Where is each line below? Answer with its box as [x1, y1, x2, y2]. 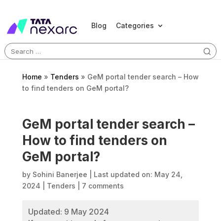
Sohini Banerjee [32, 170, 87, 179]
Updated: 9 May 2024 [28, 207, 109, 217]
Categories [115, 21, 154, 30]
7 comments [81, 182, 124, 190]
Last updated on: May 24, [93, 170, 183, 179]
